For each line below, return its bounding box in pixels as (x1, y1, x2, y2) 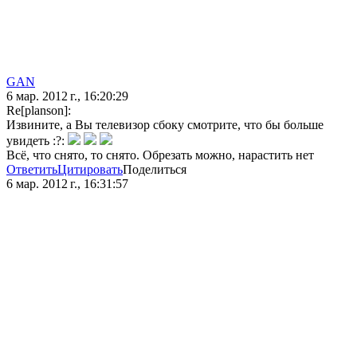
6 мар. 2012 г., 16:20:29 (6, 89, 128, 104)
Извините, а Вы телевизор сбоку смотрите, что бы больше (6, 118, 324, 132)
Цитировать (57, 163, 123, 177)
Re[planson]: (6, 104, 71, 118)
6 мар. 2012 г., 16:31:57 (6, 177, 128, 191)
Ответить (6, 163, 57, 177)
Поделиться (123, 163, 186, 177)
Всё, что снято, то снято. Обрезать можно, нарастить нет (6, 148, 314, 163)
